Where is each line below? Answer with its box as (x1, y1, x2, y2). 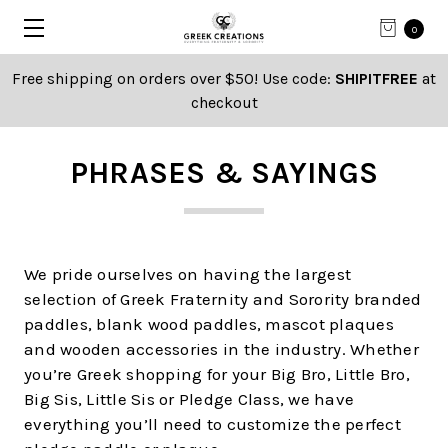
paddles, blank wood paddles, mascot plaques (24, 314, 394, 334)
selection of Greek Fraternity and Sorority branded (24, 289, 422, 309)
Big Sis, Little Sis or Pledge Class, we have (24, 389, 354, 409)
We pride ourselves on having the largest (24, 264, 351, 284)
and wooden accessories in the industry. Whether (24, 339, 419, 359)
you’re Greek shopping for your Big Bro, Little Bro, (24, 364, 410, 384)
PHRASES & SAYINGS (69, 155, 379, 191)
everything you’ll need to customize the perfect (24, 414, 401, 434)
